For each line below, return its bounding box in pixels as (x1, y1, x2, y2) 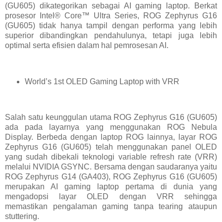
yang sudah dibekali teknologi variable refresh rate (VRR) (5, 153, 217, 162)
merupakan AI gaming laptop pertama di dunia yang (5, 182, 217, 191)
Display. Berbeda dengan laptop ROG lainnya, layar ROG (5, 133, 217, 142)
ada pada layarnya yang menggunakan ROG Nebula (5, 123, 217, 132)
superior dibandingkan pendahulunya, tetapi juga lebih (5, 31, 217, 40)
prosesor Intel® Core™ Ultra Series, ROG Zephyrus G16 (5, 11, 217, 20)
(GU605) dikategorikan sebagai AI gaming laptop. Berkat (5, 1, 217, 10)
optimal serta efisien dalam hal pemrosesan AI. (5, 41, 168, 50)
